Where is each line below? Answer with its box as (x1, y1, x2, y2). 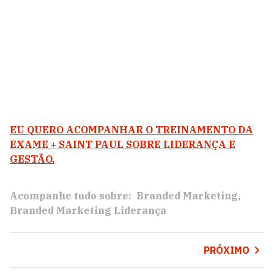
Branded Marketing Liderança (10, 204, 166, 217)
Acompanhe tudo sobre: (10, 190, 131, 202)
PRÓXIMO (203, 244, 250, 256)
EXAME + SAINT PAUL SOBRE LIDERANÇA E (10, 138, 235, 150)
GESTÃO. (10, 153, 54, 165)
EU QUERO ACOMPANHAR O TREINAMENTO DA (10, 124, 253, 136)
